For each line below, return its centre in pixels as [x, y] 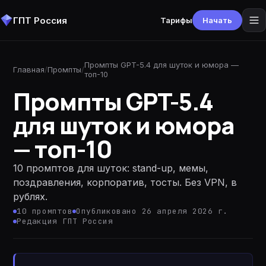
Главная [29, 69]
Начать [217, 20]
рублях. [31, 197]
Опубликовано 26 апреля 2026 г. [152, 211]
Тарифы [176, 20]
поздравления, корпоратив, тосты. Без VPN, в [125, 182]
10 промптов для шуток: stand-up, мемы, [111, 168]
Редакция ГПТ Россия [65, 221]
